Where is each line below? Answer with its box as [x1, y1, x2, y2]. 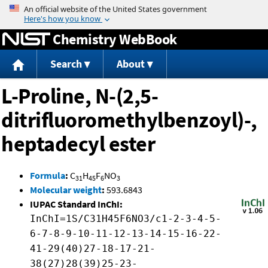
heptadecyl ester [1, 130, 155, 158]
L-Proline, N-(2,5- [1, 83, 158, 110]
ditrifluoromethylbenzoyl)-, [1, 106, 257, 134]
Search [50, 57, 82, 71]
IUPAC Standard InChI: [30, 198, 123, 211]
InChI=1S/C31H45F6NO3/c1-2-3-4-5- [30, 213, 221, 225]
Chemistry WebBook [53, 29, 177, 48]
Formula [30, 169, 65, 182]
